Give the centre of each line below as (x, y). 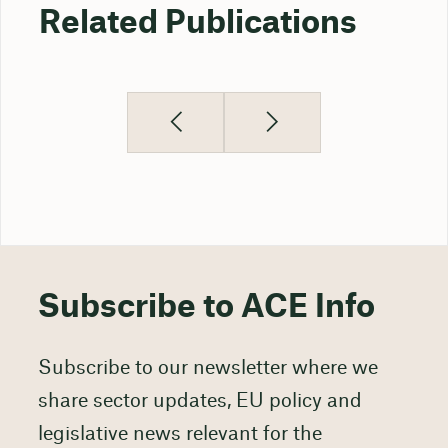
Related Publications (197, 24)
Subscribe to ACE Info (206, 307)
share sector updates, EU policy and (199, 401)
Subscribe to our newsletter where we (207, 368)
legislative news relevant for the (179, 434)
